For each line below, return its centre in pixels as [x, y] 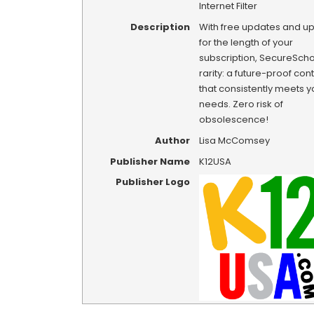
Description [160, 27]
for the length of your [246, 43]
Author [172, 140]
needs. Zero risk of [241, 104]
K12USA [215, 161]
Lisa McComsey [234, 140]
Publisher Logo [152, 182]
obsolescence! [233, 120]
